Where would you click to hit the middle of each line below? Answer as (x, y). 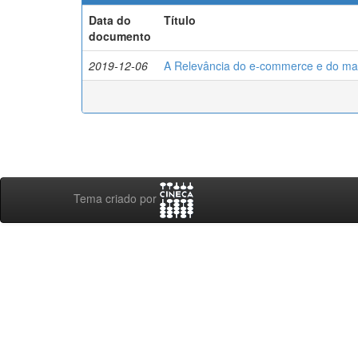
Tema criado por (117, 199)
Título (180, 20)
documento (120, 36)
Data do (110, 20)
